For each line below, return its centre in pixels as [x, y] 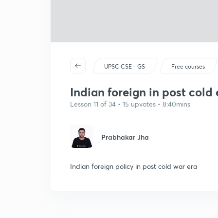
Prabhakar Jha [125, 137]
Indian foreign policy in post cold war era [134, 166]
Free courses [188, 66]
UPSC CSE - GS [125, 66]
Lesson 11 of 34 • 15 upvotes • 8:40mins [130, 104]
